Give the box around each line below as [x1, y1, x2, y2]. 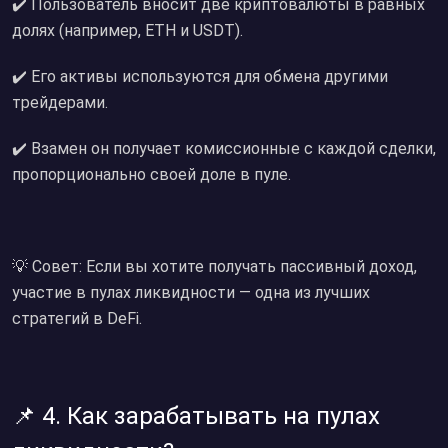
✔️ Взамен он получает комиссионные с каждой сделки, [12, 139, 436, 158]
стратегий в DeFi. [12, 309, 142, 328]
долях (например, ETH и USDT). [12, 21, 243, 40]
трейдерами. [12, 93, 108, 112]
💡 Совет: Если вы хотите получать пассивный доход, [12, 257, 417, 276]
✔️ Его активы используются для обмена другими [12, 67, 388, 86]
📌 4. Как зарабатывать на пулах [12, 402, 380, 430]
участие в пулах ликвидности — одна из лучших [12, 283, 370, 302]
